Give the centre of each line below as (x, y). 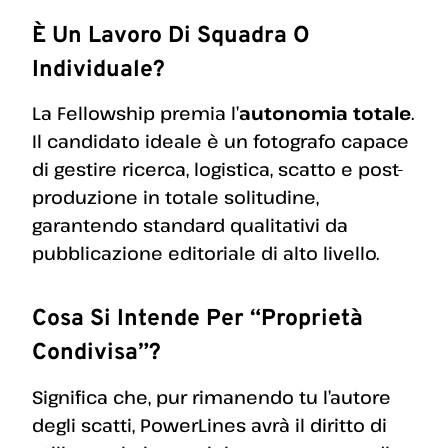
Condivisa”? (96, 354)
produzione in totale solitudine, (175, 197)
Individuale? (98, 70)
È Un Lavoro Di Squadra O (171, 36)
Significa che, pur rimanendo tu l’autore (211, 396)
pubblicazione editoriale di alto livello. (205, 253)
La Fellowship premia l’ (135, 113)
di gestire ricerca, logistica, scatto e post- (217, 169)
